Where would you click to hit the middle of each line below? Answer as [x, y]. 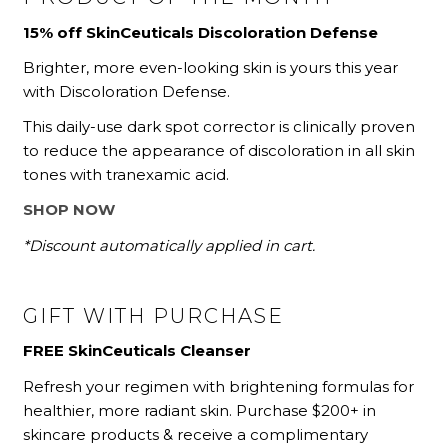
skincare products [91, 434]
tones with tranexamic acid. [126, 175]
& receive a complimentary [266, 434]
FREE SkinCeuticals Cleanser [137, 351]
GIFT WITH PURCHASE [154, 316]
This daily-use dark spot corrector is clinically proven [219, 127]
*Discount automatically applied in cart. [169, 245]
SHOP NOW [69, 210]
